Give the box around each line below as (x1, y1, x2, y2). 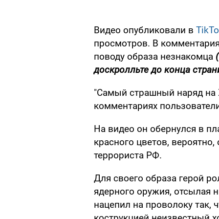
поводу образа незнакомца (94, 51, 216, 63)
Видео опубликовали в (94, 24, 196, 36)
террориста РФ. (94, 150, 162, 161)
